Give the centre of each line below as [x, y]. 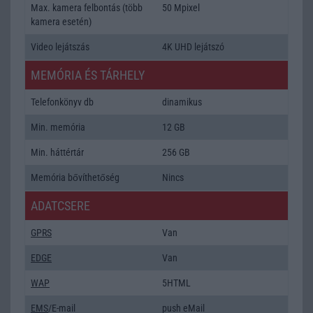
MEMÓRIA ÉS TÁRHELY [88, 75]
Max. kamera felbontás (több [87, 7]
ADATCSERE [60, 205]
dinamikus [182, 102]
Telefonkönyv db [62, 102]
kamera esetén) [61, 21]
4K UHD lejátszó [193, 46]
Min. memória [58, 127]
